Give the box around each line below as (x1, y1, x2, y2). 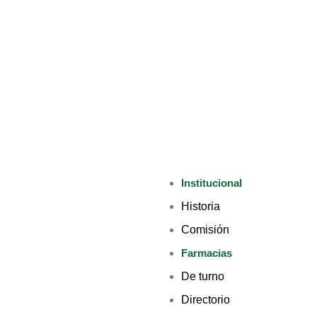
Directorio (181, 294, 230, 306)
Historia (181, 200, 220, 212)
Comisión (181, 224, 229, 236)
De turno (181, 270, 224, 282)
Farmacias (181, 247, 232, 259)
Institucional (181, 177, 242, 189)
